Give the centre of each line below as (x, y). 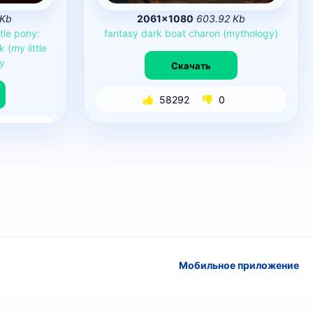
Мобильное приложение (239, 265)
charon (204, 33)
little (38, 48)
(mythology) (250, 33)
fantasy (121, 33)
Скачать (191, 65)
